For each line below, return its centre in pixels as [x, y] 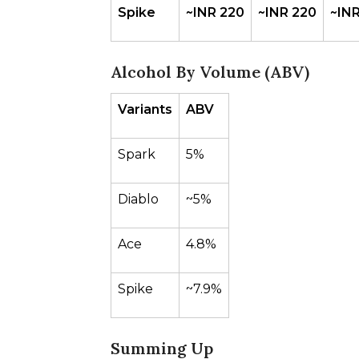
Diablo [138, 199]
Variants [145, 109]
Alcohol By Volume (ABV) [210, 72]
